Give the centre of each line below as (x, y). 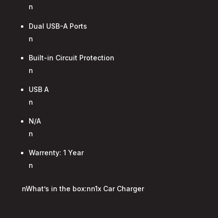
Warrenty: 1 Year (56, 153)
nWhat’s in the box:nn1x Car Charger (83, 189)
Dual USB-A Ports (58, 26)
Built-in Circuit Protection (71, 58)
